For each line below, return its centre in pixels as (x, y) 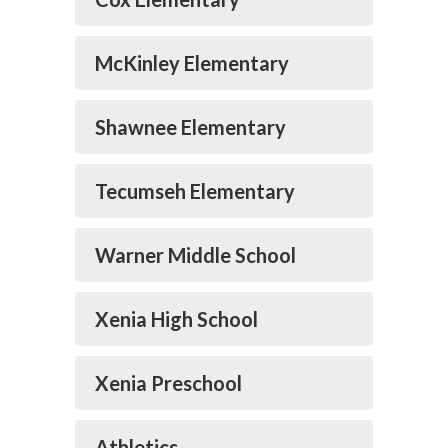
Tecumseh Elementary (195, 191)
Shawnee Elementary (190, 127)
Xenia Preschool (168, 383)
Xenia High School (176, 319)
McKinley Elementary (192, 63)
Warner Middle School (195, 255)
